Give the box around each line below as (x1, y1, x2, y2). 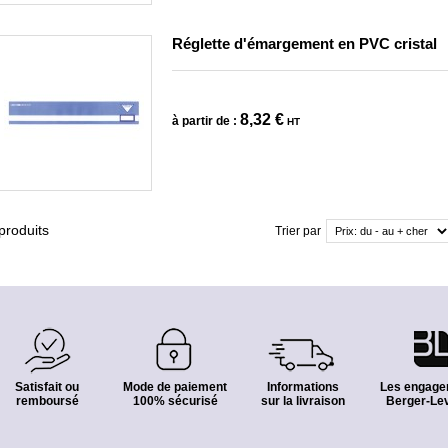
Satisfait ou (15, 380, 79, 394)
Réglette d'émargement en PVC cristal (172, 35, 437, 52)
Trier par (275, 224, 321, 238)
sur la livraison (261, 394, 345, 408)
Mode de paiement (123, 380, 227, 394)
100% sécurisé (132, 394, 218, 408)
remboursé (15, 394, 79, 408)
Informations (267, 380, 339, 394)
